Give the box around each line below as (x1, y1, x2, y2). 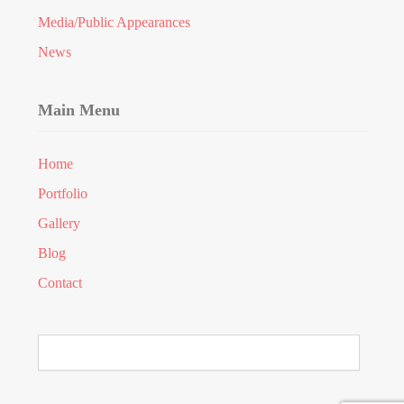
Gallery (38, 216, 81, 231)
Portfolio (38, 186, 88, 201)
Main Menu (38, 101, 121, 119)
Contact (38, 275, 83, 290)
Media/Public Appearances (38, 14, 191, 30)
